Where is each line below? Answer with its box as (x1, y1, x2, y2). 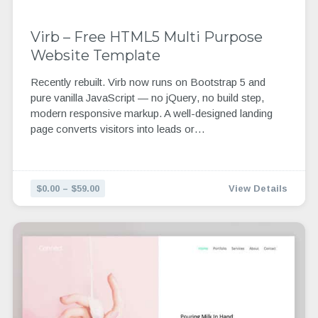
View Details (229, 182, 288, 194)
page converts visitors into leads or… (30, 123, 205, 136)
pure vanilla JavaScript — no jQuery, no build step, (30, 92, 264, 104)
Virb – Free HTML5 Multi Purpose (30, 28, 263, 45)
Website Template (30, 46, 160, 64)
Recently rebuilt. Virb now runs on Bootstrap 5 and (30, 76, 265, 89)
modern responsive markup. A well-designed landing (30, 107, 273, 120)
